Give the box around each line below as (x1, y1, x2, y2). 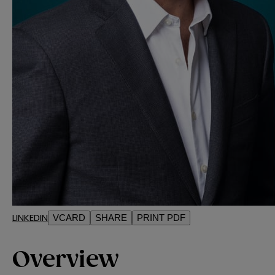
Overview (12, 247, 119, 274)
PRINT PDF (137, 212, 185, 223)
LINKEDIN (12, 211, 48, 224)
